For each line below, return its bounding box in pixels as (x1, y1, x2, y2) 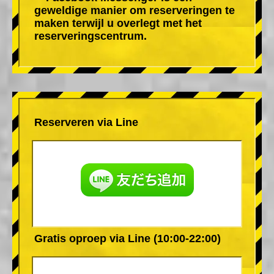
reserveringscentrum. (34, 29, 147, 42)
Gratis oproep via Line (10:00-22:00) (34, 232, 221, 245)
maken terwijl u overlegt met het (34, 17, 202, 29)
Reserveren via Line (34, 116, 138, 128)
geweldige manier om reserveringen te (34, 4, 235, 17)
